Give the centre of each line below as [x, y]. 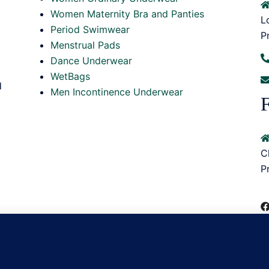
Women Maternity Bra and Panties [127, 14]
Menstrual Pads [85, 45]
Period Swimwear [90, 29]
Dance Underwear [91, 61]
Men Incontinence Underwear [117, 92]
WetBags [70, 76]
